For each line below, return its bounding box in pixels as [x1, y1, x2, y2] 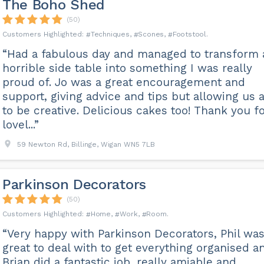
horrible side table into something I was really [2, 61, 252, 75]
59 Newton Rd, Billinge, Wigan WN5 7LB [16, 140, 155, 148]
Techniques [90, 30, 130, 38]
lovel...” [2, 118, 39, 131]
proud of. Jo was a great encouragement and [2, 75, 245, 89]
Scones [138, 30, 164, 38]
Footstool [172, 30, 206, 38]
